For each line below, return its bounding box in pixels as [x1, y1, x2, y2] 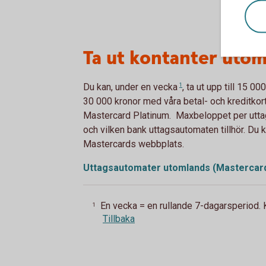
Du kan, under [83, 81, 141, 93]
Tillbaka [103, 213, 135, 225]
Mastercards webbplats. [83, 138, 184, 150]
